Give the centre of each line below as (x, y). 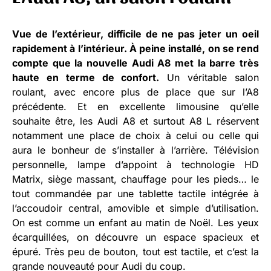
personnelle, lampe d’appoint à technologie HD (135, 164)
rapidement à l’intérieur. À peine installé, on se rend (135, 48)
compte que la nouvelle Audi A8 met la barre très (135, 63)
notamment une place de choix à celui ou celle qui (135, 135)
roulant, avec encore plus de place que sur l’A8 (135, 92)
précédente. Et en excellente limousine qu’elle (135, 106)
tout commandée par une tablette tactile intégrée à (135, 193)
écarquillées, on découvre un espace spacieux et (135, 237)
